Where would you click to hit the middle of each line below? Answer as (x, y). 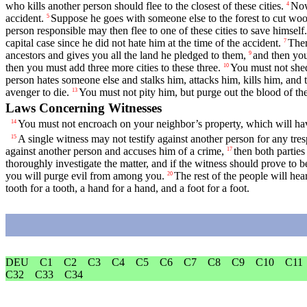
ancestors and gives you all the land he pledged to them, (126, 56)
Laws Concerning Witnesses (84, 108)
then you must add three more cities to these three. (113, 68)
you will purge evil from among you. (85, 175)
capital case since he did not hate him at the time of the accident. (143, 43)
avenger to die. (37, 93)
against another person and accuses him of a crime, (115, 151)
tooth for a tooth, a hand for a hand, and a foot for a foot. (127, 188)
